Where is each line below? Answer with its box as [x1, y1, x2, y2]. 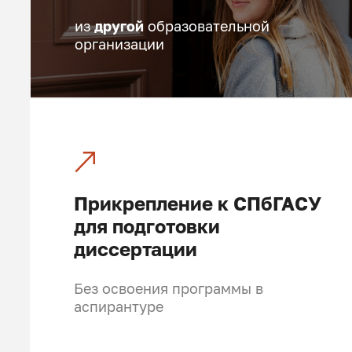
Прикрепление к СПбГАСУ [73, 192, 321, 214]
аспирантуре [73, 298, 163, 315]
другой [93, 18, 144, 35]
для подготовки [73, 214, 220, 237]
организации [74, 36, 164, 53]
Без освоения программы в [73, 280, 263, 297]
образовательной [143, 18, 269, 35]
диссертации [73, 237, 197, 260]
